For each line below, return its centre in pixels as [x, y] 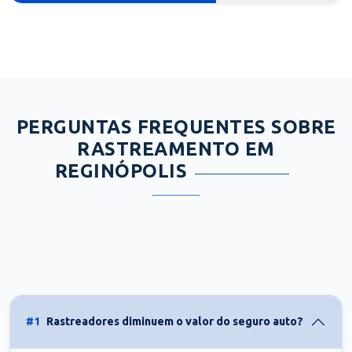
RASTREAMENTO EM [176, 148]
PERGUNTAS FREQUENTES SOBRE [176, 126]
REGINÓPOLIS [121, 170]
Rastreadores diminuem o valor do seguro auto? [175, 322]
